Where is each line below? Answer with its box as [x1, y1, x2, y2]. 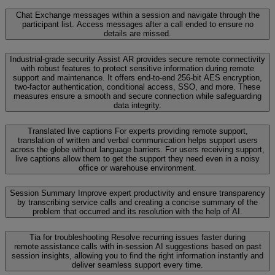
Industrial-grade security [10, 54, 95, 64]
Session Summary [10, 188, 76, 198]
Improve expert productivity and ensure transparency [78, 188, 265, 198]
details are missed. [104, 29, 171, 39]
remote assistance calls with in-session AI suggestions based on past [14, 241, 261, 251]
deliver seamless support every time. [72, 260, 203, 269]
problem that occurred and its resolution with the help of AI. [33, 207, 242, 217]
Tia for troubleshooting [29, 232, 109, 242]
